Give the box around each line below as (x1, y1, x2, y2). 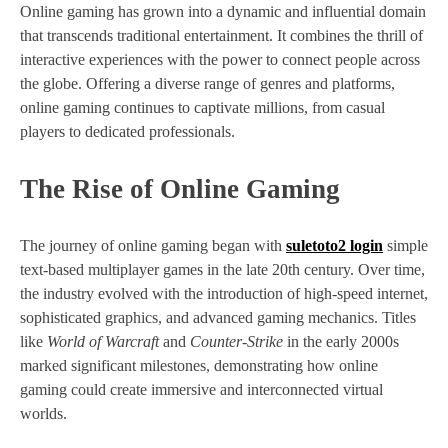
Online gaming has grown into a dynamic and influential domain (20, 2, 426, 20)
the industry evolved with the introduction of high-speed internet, (20, 285, 428, 303)
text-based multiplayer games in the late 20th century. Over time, (20, 261, 425, 279)
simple (383, 237, 428, 255)
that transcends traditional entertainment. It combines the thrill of (20, 26, 423, 44)
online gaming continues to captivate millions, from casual (20, 98, 385, 116)
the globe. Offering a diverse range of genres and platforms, (20, 74, 395, 92)
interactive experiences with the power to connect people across (20, 50, 420, 68)
